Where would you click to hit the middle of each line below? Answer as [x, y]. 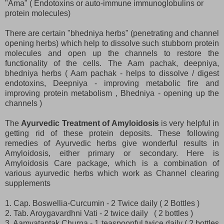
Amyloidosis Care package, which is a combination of [112, 163]
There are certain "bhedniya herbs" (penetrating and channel [112, 33]
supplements [29, 183]
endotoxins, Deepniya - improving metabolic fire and [112, 83]
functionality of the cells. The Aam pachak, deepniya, [112, 63]
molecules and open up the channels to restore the [112, 53]
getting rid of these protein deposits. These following [112, 133]
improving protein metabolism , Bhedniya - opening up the [112, 93]
